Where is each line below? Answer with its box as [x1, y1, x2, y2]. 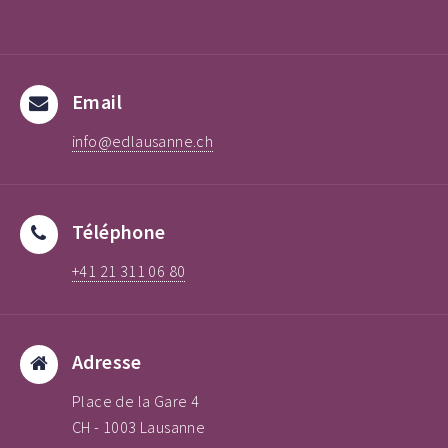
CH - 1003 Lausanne [72, 417, 206, 438]
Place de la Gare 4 [72, 391, 200, 412]
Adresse [72, 349, 142, 375]
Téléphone [72, 219, 166, 245]
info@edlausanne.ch [72, 131, 214, 152]
